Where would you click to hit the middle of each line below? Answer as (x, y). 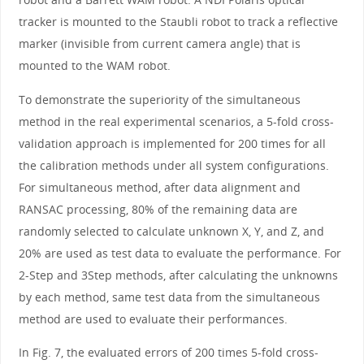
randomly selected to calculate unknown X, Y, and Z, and (171, 231)
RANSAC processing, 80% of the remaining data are (158, 209)
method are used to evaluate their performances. (153, 318)
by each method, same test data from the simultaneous (169, 297)
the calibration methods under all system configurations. (173, 165)
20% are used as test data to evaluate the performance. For (180, 253)
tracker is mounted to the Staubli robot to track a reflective (178, 22)
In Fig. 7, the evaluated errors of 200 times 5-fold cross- (168, 352)
